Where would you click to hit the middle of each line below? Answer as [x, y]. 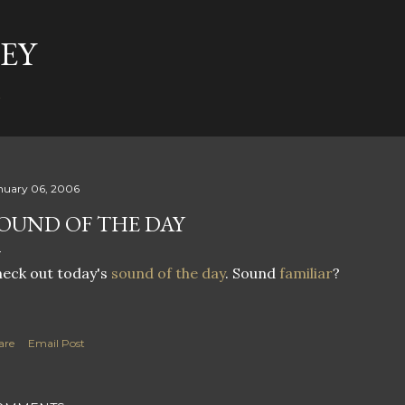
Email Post [57, 343]
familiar [306, 273]
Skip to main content [202, 23]
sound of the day [168, 273]
